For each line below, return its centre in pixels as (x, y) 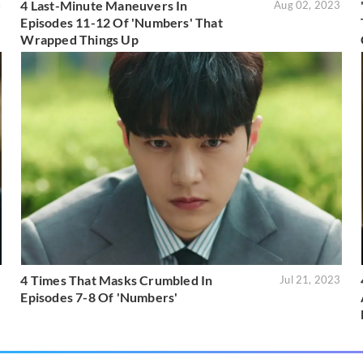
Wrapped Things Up (79, 39)
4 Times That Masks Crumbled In (117, 280)
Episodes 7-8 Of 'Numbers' (99, 297)
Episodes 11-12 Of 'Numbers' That (122, 22)
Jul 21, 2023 (310, 280)
